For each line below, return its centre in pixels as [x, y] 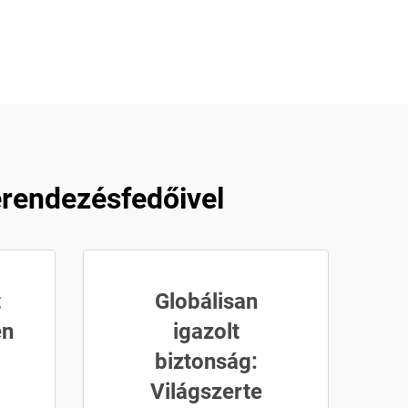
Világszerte [206, 392]
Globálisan [206, 301]
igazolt [206, 331]
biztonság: [206, 362]
